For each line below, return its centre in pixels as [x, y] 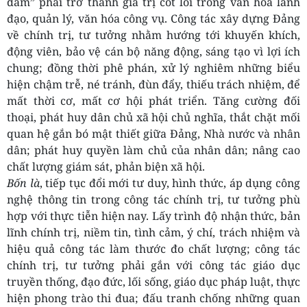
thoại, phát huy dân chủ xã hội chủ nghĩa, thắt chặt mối [153, 118]
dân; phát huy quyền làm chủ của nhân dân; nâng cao [153, 150]
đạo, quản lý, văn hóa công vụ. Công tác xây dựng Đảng [153, 19]
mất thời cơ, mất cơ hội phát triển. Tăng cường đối [153, 101]
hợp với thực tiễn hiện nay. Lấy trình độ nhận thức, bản [153, 216]
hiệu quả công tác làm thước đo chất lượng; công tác [153, 249]
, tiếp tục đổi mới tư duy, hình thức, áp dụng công [170, 183]
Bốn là [23, 183]
